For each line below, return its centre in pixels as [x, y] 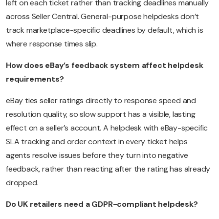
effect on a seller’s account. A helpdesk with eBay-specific [107, 128]
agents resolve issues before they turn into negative [97, 155]
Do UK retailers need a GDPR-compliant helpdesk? [102, 204]
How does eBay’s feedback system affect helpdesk [105, 66]
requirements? [35, 79]
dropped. [22, 183]
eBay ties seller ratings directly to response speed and [101, 101]
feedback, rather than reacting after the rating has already [108, 169]
